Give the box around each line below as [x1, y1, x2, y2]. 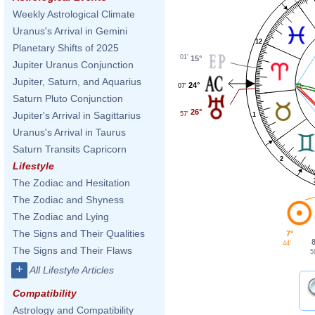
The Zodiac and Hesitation [13, 177, 130, 188]
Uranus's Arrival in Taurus [13, 127, 126, 138]
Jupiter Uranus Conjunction [13, 59, 134, 70]
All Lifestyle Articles [30, 264, 114, 276]
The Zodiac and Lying [13, 211, 109, 222]
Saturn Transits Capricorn [13, 143, 127, 155]
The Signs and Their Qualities [13, 228, 145, 239]
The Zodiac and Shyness [13, 194, 124, 205]
